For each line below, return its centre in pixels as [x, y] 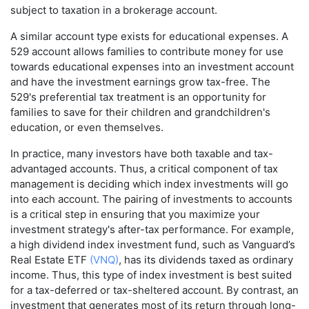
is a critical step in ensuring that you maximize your [135, 215]
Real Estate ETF [50, 260]
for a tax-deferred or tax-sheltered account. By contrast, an [154, 290]
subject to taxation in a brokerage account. [114, 10]
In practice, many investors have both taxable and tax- [142, 154]
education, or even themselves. [87, 128]
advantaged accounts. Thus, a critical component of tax [144, 169]
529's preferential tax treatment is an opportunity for [138, 97]
